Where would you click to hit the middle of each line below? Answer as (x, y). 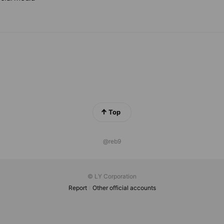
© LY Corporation (112, 176)
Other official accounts (124, 188)
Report (78, 188)
